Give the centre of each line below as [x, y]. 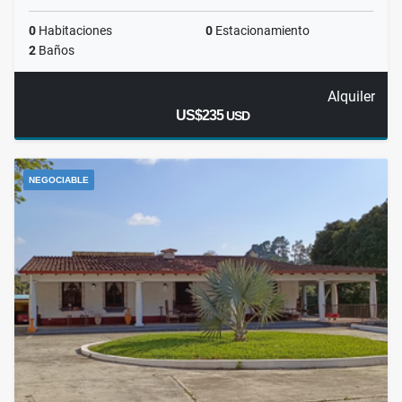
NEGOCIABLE [59, 180]
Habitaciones [74, 31]
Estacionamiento [261, 31]
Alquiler [351, 97]
